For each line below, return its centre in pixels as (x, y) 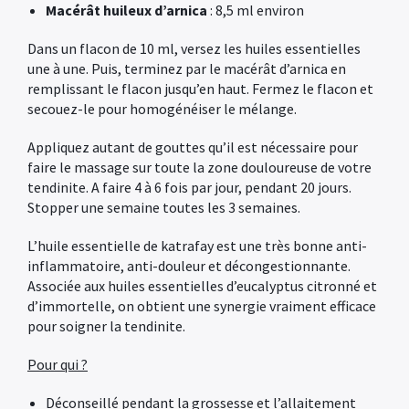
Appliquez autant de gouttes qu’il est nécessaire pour (193, 147)
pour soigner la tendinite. (106, 326)
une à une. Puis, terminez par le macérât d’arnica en (187, 68)
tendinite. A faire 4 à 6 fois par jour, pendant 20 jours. (189, 187)
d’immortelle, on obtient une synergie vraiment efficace (202, 306)
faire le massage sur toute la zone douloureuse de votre (199, 167)
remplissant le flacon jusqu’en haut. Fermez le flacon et (200, 89)
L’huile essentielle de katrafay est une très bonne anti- (197, 246)
